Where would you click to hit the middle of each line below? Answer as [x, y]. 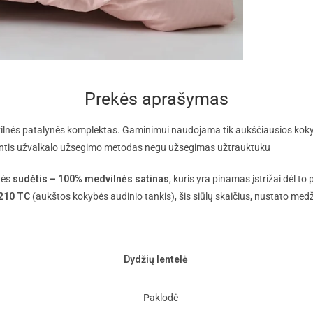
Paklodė [161, 298]
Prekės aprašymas [156, 99]
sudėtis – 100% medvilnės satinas [91, 179]
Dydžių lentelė [156, 260]
